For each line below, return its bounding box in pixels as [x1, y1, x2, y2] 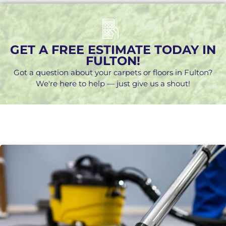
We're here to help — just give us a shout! [36, 79, 190, 89]
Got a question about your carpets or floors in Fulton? [13, 68, 213, 78]
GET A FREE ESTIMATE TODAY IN [10, 42, 216, 58]
